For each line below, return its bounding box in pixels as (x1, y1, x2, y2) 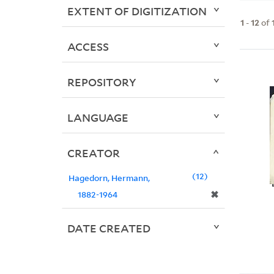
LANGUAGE (67, 110, 128, 125)
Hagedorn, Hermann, (68, 172, 150, 184)
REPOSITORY (67, 75, 136, 90)
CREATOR (67, 146, 120, 161)
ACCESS (67, 39, 109, 54)
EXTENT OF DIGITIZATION (67, 4, 207, 19)
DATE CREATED (67, 221, 150, 236)
